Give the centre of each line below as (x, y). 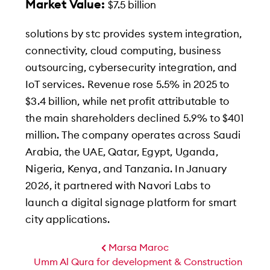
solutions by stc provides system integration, (133, 34)
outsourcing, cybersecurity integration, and (131, 67)
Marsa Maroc (137, 247)
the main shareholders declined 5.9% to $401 (135, 118)
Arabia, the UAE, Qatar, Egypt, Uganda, (122, 152)
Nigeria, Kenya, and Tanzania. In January (126, 169)
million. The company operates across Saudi (133, 135)
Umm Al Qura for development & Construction (138, 262)
